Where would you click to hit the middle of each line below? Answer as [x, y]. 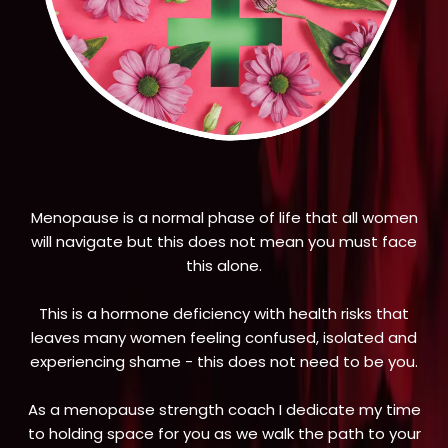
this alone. [224, 266]
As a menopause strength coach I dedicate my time [224, 410]
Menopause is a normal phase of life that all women [224, 218]
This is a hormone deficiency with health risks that [224, 314]
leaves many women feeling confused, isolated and [224, 338]
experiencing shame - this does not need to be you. [224, 362]
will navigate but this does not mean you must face [224, 242]
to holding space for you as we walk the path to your [224, 434]
